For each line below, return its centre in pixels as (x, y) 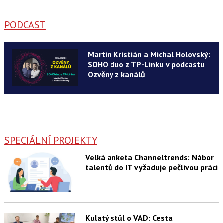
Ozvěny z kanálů (116, 74)
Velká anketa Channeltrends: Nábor (149, 158)
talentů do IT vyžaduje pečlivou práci (151, 167)
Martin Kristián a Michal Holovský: (149, 55)
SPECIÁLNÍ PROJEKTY (51, 141)
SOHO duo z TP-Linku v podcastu (146, 64)
